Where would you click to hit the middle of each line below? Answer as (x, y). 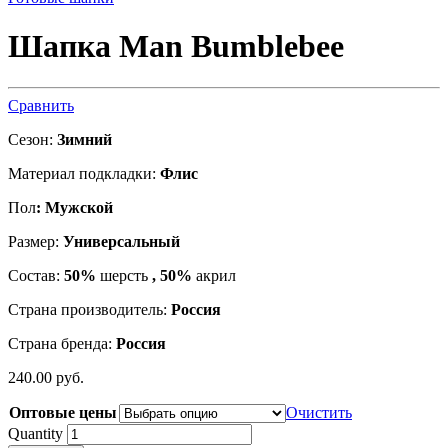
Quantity (35, 433)
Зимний (84, 139)
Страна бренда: (62, 343)
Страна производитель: (89, 309)
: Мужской (74, 207)
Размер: (35, 241)
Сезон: (32, 139)
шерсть (124, 275)
